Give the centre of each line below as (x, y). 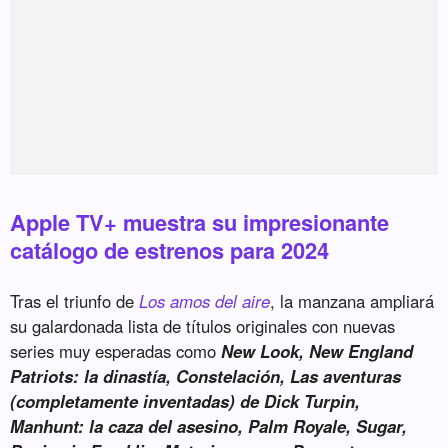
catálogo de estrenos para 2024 (170, 250)
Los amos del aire (205, 301)
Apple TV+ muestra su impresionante (200, 222)
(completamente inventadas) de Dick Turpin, (185, 401)
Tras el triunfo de (75, 301)
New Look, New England (317, 351)
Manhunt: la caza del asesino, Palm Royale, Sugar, (209, 426)
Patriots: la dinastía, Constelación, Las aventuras (206, 376)
